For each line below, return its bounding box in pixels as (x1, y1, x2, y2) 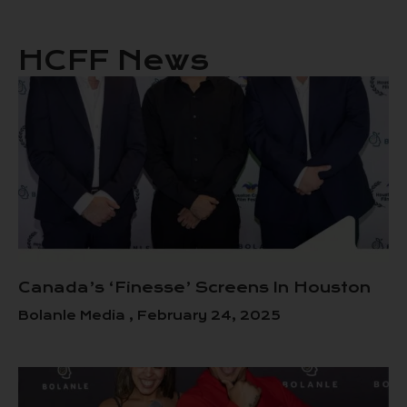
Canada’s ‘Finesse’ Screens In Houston (18, 278, 371, 296)
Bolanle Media (18, 307, 129, 323)
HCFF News (18, 44, 209, 77)
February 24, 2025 (134, 307, 281, 323)
